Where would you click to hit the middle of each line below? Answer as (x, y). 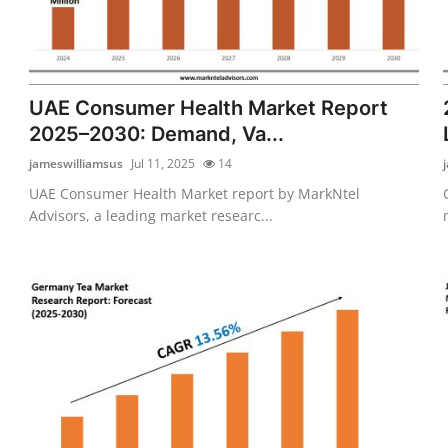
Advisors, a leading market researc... (151, 215)
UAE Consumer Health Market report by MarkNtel (195, 193)
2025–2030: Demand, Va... (157, 133)
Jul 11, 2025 (163, 163)
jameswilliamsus (76, 163)
